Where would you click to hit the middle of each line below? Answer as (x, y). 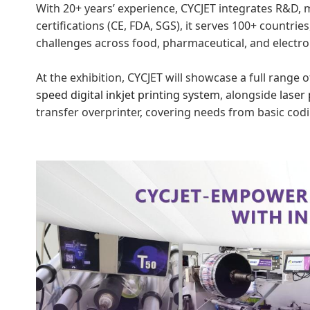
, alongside (250, 94)
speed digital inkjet (87, 94)
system (201, 94)
